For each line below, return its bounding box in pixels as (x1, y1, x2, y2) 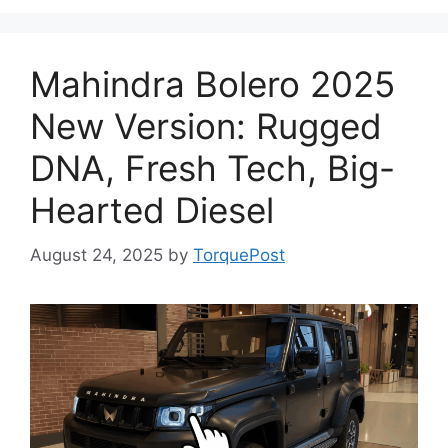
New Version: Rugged (30, 105, 382, 148)
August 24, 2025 (30, 244, 163, 265)
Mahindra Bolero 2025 (30, 63, 395, 106)
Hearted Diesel (30, 189, 274, 232)
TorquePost (193, 244, 285, 265)
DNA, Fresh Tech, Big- (30, 147, 395, 190)
